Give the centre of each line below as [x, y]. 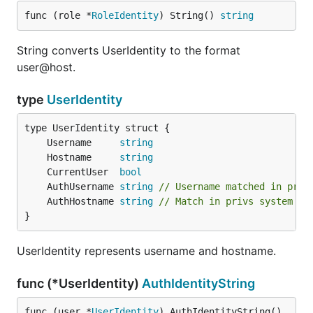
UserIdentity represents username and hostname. [146, 251]
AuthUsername [83, 187]
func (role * [58, 15]
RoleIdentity [125, 15]
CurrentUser [83, 172]
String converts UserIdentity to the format [129, 50]
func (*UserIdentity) [79, 283]
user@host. [46, 67]
